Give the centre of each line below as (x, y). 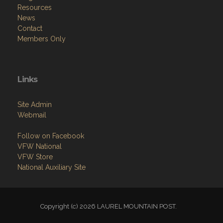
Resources (35, 7)
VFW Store (35, 157)
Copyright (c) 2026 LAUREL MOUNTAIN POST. (111, 206)
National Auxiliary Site (52, 167)
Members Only (42, 39)
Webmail (32, 115)
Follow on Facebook (51, 136)
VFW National (40, 146)
